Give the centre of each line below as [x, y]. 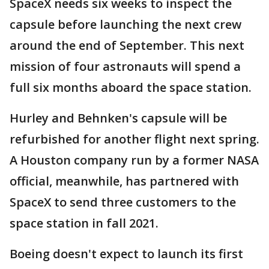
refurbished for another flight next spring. [134, 139]
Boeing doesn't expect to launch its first [126, 254]
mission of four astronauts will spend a [125, 67]
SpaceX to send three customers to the [123, 202]
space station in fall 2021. [84, 223]
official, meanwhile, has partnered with [124, 181]
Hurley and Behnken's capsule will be [118, 118]
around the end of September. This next [127, 46]
